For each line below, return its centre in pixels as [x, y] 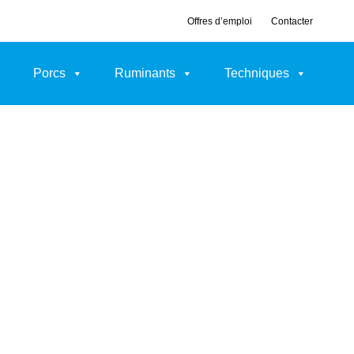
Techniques [256, 73]
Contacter [292, 21]
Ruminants [145, 73]
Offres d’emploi [220, 21]
